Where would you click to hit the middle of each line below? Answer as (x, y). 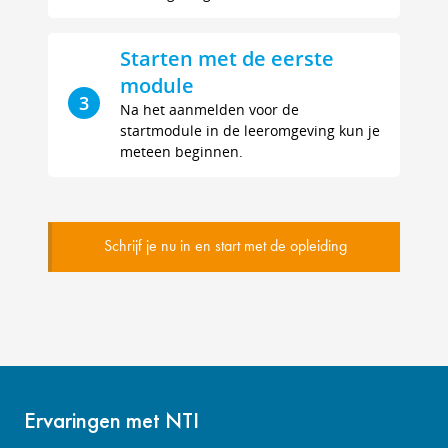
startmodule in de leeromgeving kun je (250, 130)
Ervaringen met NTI (111, 419)
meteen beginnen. (181, 151)
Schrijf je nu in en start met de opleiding (225, 246)
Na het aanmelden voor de (209, 109)
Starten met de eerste (227, 58)
